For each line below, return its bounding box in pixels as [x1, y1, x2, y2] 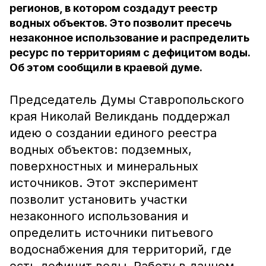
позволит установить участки [9, 192, 187, 207]
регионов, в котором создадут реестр [9, 2, 217, 14]
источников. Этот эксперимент [9, 176, 198, 190]
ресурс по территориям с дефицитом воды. [9, 46, 250, 59]
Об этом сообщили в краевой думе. [9, 61, 202, 74]
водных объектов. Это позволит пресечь [9, 17, 232, 29]
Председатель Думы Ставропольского [9, 93, 244, 107]
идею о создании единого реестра [9, 126, 217, 140]
